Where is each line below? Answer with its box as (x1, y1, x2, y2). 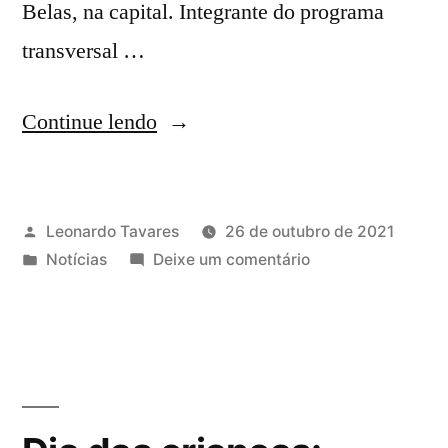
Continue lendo (22, 107, 157, 136)
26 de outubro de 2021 (224, 221, 394, 241)
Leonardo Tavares (45, 221, 179, 241)
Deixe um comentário (152, 249, 310, 269)
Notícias (45, 249, 107, 269)
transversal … (22, 36, 145, 65)
